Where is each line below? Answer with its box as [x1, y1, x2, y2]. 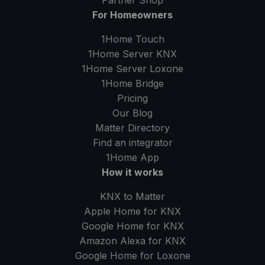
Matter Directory [95, 122, 170, 134]
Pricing [117, 92, 148, 105]
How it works [102, 166, 163, 179]
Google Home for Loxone [75, 250, 190, 262]
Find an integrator [92, 137, 173, 149]
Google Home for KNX [81, 220, 184, 232]
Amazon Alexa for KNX [79, 235, 186, 247]
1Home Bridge [101, 77, 164, 90]
